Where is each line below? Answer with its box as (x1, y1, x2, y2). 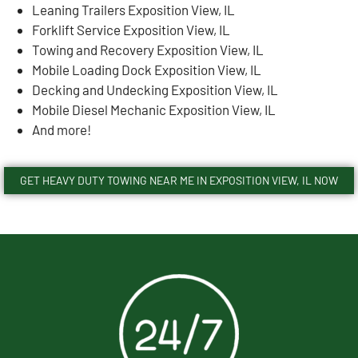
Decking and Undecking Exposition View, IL (32, 81, 280, 97)
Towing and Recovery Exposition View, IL (32, 41, 266, 58)
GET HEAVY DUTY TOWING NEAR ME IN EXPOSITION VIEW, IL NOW (20, 173, 338, 188)
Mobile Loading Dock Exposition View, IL (32, 61, 264, 78)
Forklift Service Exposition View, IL (32, 21, 233, 38)
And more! (32, 121, 91, 137)
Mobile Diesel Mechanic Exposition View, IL (32, 101, 278, 117)
